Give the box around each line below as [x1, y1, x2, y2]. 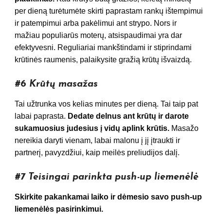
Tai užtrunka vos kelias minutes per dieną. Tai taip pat [15, 100, 198, 109]
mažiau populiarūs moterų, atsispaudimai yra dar [15, 31, 182, 40]
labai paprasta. [15, 112, 68, 121]
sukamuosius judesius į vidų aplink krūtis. [15, 124, 169, 133]
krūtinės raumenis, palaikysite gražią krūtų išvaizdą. [15, 55, 192, 64]
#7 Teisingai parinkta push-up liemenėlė [15, 172, 199, 182]
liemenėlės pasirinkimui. [15, 205, 103, 214]
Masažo [169, 124, 199, 133]
